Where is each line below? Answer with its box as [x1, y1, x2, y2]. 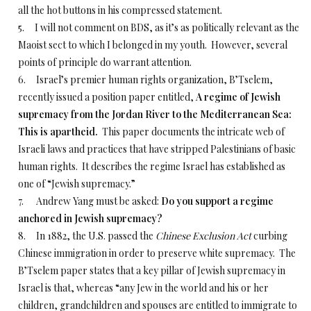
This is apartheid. [18, 125, 98, 138]
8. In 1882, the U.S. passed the [18, 229, 155, 242]
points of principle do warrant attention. [18, 56, 194, 69]
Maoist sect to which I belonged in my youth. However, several [18, 38, 287, 51]
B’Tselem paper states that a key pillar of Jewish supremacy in [18, 264, 285, 277]
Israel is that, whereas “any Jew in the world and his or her [18, 281, 269, 294]
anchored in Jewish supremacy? [18, 212, 162, 225]
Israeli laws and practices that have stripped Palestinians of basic [18, 142, 296, 155]
